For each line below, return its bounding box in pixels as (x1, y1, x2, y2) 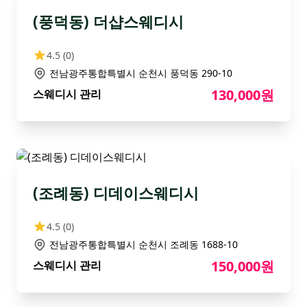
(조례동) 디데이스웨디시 (33, 182, 199, 204)
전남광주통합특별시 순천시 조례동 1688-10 (49, 238, 238, 251)
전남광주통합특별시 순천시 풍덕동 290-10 (49, 66, 232, 79)
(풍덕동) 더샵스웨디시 (33, 11, 184, 32)
